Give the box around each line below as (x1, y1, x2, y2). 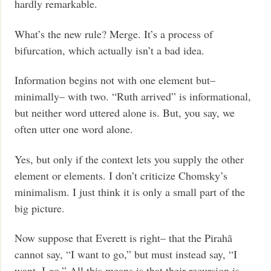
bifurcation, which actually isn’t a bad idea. (15, 42, 205, 57)
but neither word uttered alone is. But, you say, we (15, 105, 235, 120)
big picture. (15, 200, 65, 215)
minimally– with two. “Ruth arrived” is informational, (15, 89, 252, 104)
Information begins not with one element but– (15, 73, 216, 88)
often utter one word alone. (15, 122, 134, 137)
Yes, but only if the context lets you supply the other (15, 151, 244, 166)
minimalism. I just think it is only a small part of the (15, 184, 246, 199)
